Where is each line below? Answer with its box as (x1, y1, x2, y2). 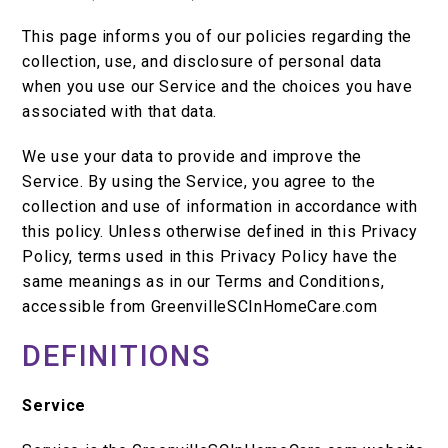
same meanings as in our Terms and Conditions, (22, 272, 385, 292)
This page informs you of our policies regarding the (22, 27, 413, 47)
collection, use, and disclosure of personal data (22, 52, 383, 72)
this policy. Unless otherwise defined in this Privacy (22, 222, 418, 242)
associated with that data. (22, 102, 218, 122)
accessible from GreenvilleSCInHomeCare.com (22, 297, 378, 317)
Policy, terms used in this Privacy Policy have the (22, 247, 398, 267)
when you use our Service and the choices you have (22, 77, 413, 97)
